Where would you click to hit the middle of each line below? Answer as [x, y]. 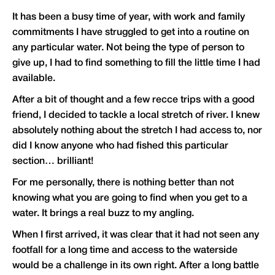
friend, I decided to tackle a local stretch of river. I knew [136, 116]
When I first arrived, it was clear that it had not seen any [136, 235]
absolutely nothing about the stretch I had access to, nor [137, 131]
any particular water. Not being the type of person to [128, 48]
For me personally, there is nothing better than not [123, 183]
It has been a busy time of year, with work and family [129, 17]
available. [34, 79]
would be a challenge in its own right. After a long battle [136, 266]
